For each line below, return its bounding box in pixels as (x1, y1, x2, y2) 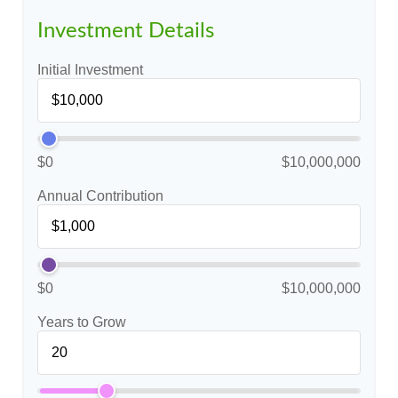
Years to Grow (37, 314, 126, 330)
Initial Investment (37, 62, 143, 77)
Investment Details (37, 20, 214, 42)
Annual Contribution (37, 188, 163, 203)
